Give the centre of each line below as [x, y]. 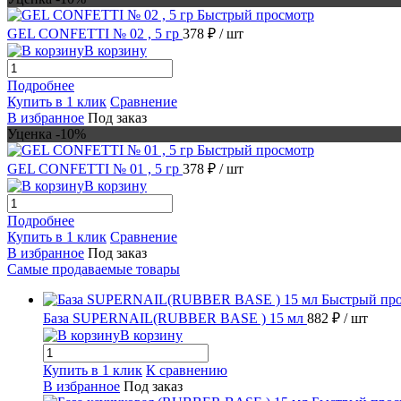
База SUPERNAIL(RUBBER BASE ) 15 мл [175, 318]
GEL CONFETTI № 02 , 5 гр [95, 33]
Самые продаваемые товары [94, 269]
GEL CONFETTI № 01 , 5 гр [95, 168]
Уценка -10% [47, 133]
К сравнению [187, 370]
